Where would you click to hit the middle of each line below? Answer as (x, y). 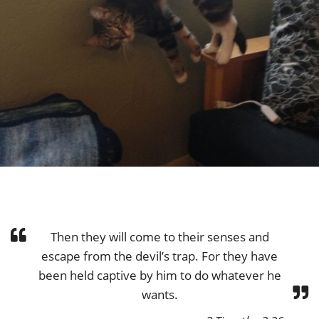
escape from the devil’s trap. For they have (159, 256)
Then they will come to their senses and (159, 236)
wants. (159, 294)
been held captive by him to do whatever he (159, 275)
